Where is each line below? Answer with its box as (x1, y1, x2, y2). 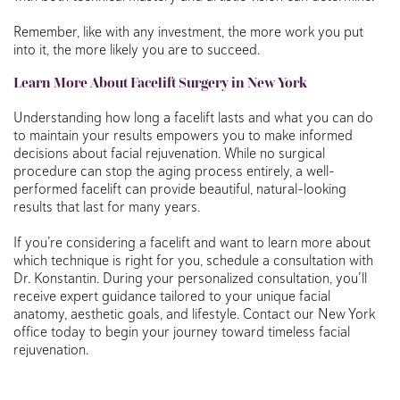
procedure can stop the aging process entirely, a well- (13, 161, 335, 179)
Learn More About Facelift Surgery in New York (13, 73, 307, 91)
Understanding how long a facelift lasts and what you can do (13, 107, 373, 126)
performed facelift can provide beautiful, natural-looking (13, 179, 346, 197)
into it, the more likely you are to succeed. (13, 39, 264, 58)
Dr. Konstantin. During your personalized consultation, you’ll (13, 268, 367, 287)
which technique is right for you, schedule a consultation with (13, 250, 373, 269)
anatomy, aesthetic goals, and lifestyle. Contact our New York (13, 304, 375, 322)
